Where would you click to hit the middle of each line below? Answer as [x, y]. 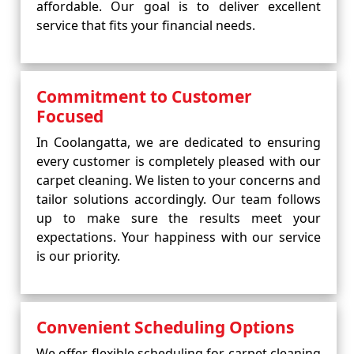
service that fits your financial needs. [146, 25]
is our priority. [78, 256]
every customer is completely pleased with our [179, 161]
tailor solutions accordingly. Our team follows [179, 199]
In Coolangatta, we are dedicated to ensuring [179, 142]
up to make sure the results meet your [179, 218]
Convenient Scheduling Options [165, 327]
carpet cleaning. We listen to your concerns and [179, 180]
